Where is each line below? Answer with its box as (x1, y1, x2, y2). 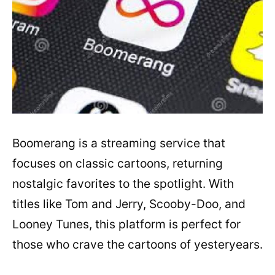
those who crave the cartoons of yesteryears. (12, 236, 263, 252)
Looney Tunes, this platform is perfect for (12, 216, 241, 231)
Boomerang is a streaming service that (12, 135, 225, 150)
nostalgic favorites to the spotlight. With (12, 176, 234, 191)
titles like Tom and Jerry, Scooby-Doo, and (12, 196, 246, 211)
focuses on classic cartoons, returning (12, 155, 223, 171)
